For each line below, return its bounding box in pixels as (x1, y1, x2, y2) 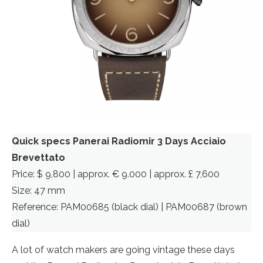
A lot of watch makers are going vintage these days (12, 244, 235, 255)
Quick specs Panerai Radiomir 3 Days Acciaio (12, 136, 226, 147)
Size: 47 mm (12, 185, 65, 196)
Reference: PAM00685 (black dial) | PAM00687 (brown (12, 201, 247, 213)
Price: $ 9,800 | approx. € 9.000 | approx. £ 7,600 (12, 168, 220, 180)
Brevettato (12, 152, 65, 163)
